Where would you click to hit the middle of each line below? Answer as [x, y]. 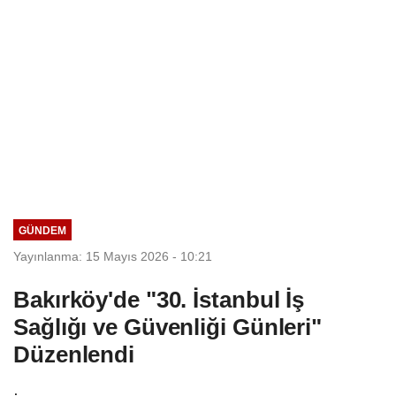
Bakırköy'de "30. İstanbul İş [159, 299]
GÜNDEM [42, 230]
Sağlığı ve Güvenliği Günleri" [168, 327]
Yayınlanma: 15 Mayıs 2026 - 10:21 [113, 256]
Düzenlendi [74, 354]
